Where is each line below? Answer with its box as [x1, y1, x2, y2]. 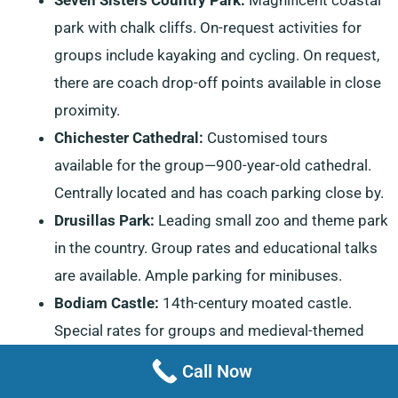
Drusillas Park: [54, 211, 155, 229]
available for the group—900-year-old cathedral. [54, 155, 371, 174]
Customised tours [203, 128, 328, 147]
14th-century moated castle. [159, 293, 352, 312]
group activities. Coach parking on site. [54, 348, 314, 367]
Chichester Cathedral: [54, 128, 203, 147]
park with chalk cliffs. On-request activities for [54, 18, 362, 36]
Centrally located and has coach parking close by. [54, 183, 384, 202]
